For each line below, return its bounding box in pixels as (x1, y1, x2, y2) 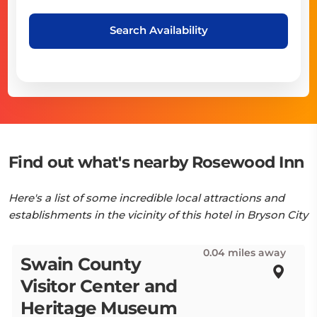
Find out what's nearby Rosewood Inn (8, 152, 304, 172)
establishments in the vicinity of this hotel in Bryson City (8, 208, 308, 221)
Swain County (21, 253, 142, 275)
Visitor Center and (21, 275, 178, 296)
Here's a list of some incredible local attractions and (8, 191, 284, 204)
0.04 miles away (203, 246, 286, 259)
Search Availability (109, 23, 208, 37)
